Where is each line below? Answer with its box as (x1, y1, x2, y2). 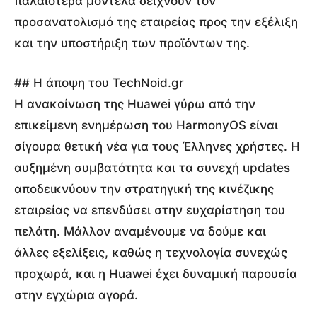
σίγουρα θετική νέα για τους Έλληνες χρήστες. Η (14, 139, 300, 154)
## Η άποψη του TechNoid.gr (14, 75, 184, 90)
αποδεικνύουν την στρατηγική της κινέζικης (14, 181, 274, 196)
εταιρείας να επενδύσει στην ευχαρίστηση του (14, 202, 285, 217)
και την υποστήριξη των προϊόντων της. (14, 35, 250, 50)
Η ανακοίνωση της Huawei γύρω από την (14, 96, 255, 111)
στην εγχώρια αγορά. (14, 287, 138, 302)
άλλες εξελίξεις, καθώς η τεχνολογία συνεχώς (14, 245, 287, 260)
